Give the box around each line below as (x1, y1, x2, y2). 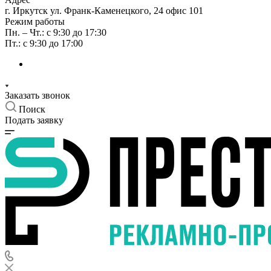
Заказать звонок (5, 90, 70, 100)
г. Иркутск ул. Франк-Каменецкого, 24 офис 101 (5, 5, 203, 16)
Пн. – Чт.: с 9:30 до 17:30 (5, 27, 106, 38)
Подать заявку (5, 114, 64, 125)
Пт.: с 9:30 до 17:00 (5, 38, 83, 48)
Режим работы (5, 16, 65, 27)
